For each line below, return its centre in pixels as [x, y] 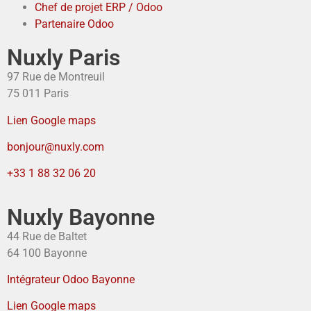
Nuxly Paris [64, 58]
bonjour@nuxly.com [56, 146]
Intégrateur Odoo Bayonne [71, 280]
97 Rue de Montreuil [56, 77]
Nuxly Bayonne [81, 217]
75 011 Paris [38, 94]
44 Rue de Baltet [47, 236]
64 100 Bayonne [47, 253]
